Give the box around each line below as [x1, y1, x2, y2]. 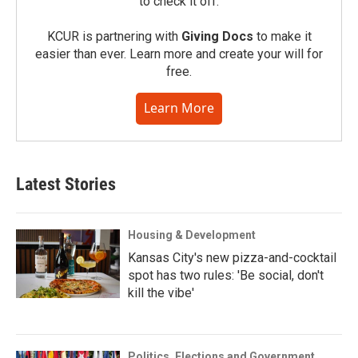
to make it [253, 29, 312, 45]
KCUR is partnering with [46, 29, 181, 45]
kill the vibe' [128, 285, 194, 301]
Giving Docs [181, 29, 253, 45]
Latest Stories [16, 174, 116, 195]
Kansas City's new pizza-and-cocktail [128, 250, 336, 266]
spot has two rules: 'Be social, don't [128, 268, 324, 284]
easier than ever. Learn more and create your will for [35, 46, 323, 62]
